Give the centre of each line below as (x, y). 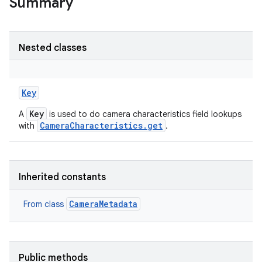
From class (45, 204)
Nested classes (53, 48)
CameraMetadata (103, 204)
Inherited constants (62, 177)
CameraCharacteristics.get (101, 125)
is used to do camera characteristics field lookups (144, 114)
